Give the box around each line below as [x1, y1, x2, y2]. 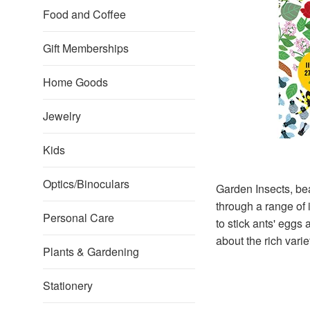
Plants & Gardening [43, 244, 139, 259]
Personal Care [43, 210, 114, 226]
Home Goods [43, 74, 108, 90]
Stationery [43, 277, 93, 293]
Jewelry [43, 108, 81, 124]
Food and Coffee [43, 6, 126, 22]
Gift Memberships [43, 40, 129, 56]
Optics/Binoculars [43, 176, 129, 192]
